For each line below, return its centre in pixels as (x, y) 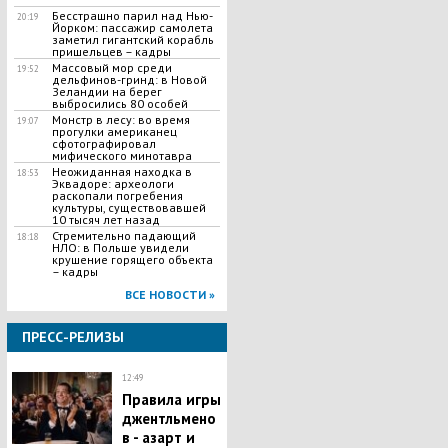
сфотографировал (103, 143)
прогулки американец (114, 131)
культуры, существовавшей (128, 207)
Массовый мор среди (111, 67)
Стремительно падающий (123, 235)
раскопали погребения (117, 195)
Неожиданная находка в (121, 171)
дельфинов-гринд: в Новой (129, 79)
